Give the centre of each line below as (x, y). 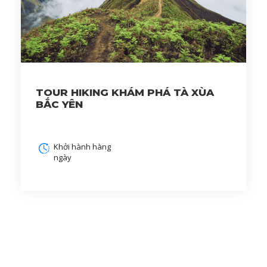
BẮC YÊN (59, 104)
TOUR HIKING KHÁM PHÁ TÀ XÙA (125, 92)
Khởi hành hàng (82, 147)
